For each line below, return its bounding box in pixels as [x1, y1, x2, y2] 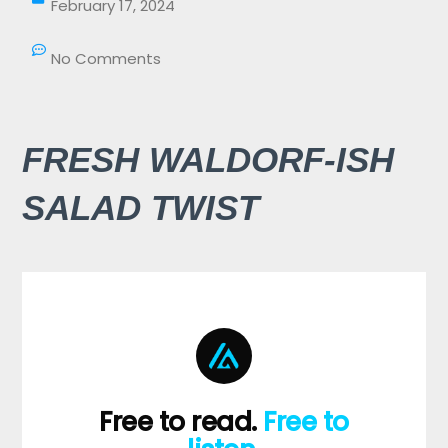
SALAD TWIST [22, 188, 259, 228]
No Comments [51, 48, 161, 70]
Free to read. [99, 404, 264, 441]
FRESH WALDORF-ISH [22, 140, 394, 180]
